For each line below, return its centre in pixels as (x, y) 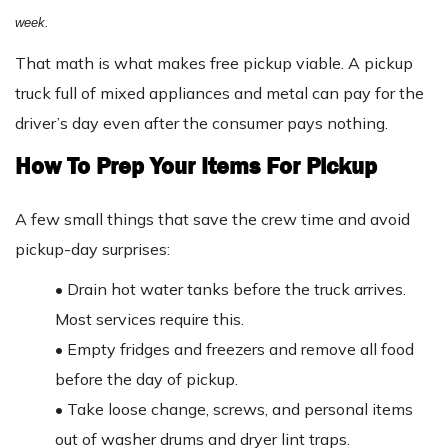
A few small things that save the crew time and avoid (212, 219)
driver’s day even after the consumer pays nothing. (201, 123)
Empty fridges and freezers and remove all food (240, 349)
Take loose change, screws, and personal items (240, 409)
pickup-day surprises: (92, 249)
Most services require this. (149, 319)
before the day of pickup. (146, 379)
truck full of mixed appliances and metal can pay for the (219, 93)
